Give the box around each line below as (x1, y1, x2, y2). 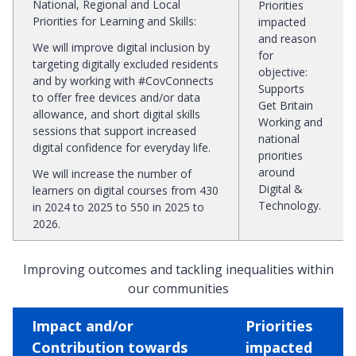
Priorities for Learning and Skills (33, 13, 194, 29)
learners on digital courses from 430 (33, 182, 219, 198)
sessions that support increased (33, 122, 196, 138)
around (258, 164, 295, 180)
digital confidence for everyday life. (33, 139, 211, 155)
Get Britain (258, 97, 313, 113)
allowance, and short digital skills (33, 106, 200, 122)
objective (258, 64, 305, 79)
